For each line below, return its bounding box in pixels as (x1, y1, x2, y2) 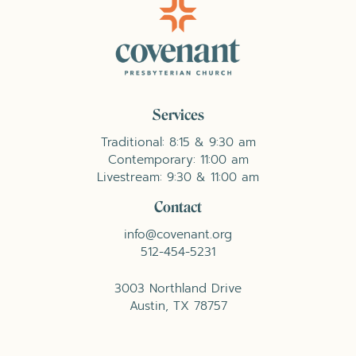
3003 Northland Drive (114, 279, 242, 298)
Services (152, 106, 204, 125)
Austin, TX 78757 (129, 296, 227, 315)
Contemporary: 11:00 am (107, 150, 249, 169)
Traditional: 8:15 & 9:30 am (100, 133, 256, 152)
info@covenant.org (124, 225, 232, 244)
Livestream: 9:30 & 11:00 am (97, 168, 259, 187)
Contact (154, 199, 202, 217)
